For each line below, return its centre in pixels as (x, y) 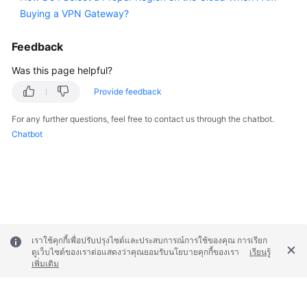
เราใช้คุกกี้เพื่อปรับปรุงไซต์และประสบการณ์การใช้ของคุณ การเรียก (149, 240)
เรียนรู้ (260, 252)
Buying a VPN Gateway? (74, 13)
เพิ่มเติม (45, 264)
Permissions (51, 31)
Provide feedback (128, 91)
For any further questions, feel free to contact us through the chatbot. (143, 119)
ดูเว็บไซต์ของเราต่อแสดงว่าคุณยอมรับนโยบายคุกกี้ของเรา (135, 252)
